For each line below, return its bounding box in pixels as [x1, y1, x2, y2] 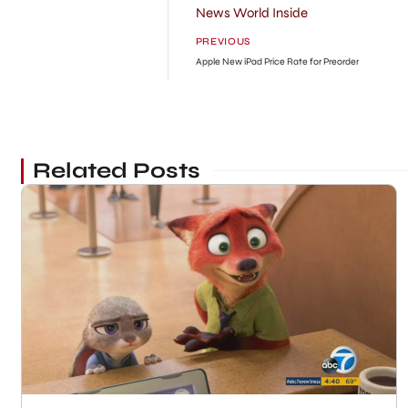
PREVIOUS [195, 35, 251, 47]
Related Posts [32, 157, 200, 184]
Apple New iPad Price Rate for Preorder [195, 55, 359, 67]
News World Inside [195, 4, 308, 21]
